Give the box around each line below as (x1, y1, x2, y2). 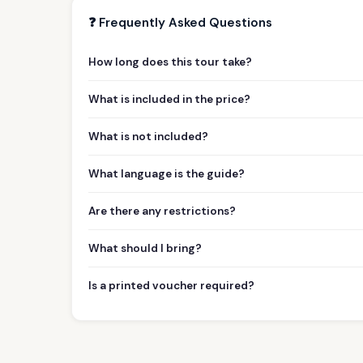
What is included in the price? (88, 92, 250, 106)
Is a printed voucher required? (88, 278, 254, 293)
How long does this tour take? (88, 54, 252, 69)
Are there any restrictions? (88, 203, 236, 218)
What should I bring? (88, 241, 202, 255)
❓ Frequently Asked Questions (88, 14, 272, 31)
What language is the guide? (88, 166, 245, 181)
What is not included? (88, 129, 208, 143)
